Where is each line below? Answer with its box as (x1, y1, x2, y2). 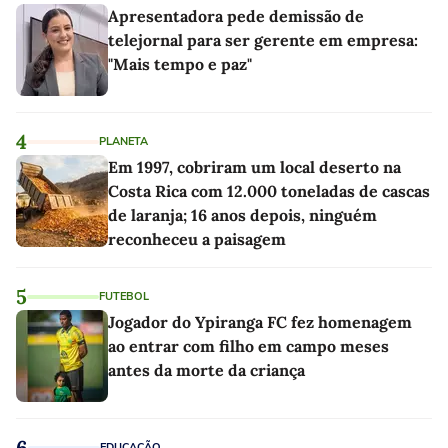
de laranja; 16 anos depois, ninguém (108, 205, 377, 226)
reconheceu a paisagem (108, 229, 286, 250)
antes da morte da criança (108, 360, 305, 381)
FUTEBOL (99, 289, 149, 305)
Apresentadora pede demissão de (108, 6, 364, 27)
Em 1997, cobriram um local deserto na (108, 157, 401, 178)
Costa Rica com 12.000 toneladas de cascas (108, 181, 430, 202)
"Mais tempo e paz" (108, 54, 252, 75)
